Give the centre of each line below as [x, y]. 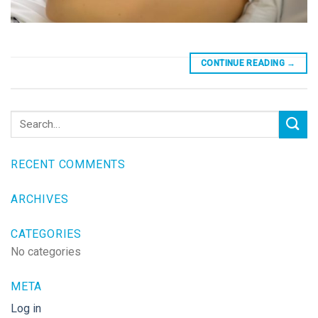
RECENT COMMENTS [68, 164]
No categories [46, 251]
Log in [26, 308]
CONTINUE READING [244, 63]
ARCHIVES [40, 199]
